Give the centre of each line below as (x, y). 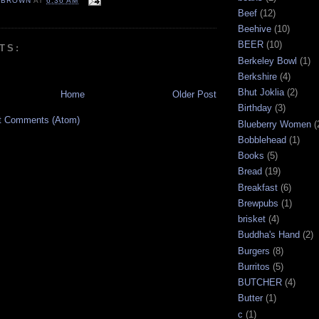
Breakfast (258, 187)
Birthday (255, 108)
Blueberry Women (274, 124)
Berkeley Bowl (267, 61)
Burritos (254, 266)
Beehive (255, 29)
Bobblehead (262, 140)
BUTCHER (260, 283)
